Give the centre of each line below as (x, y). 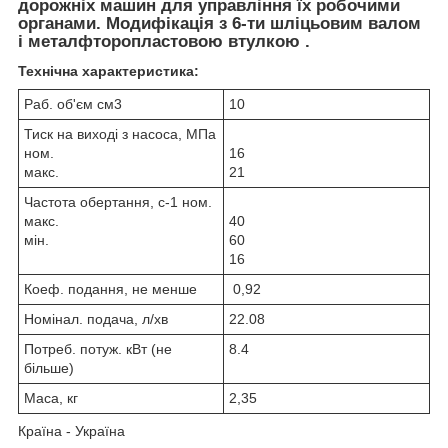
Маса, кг (51, 398)
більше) (49, 368)
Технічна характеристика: (108, 71)
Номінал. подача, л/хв (96, 319)
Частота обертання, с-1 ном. (118, 202)
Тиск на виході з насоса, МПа (120, 134)
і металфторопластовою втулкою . (164, 41)
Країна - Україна (71, 431)
